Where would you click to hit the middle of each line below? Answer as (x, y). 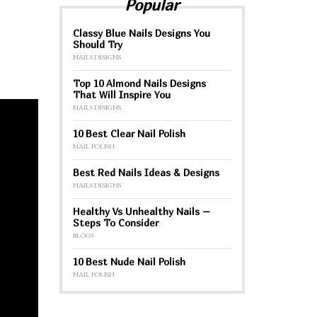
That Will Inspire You (121, 94)
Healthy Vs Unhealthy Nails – (141, 211)
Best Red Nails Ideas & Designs (146, 172)
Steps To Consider (115, 222)
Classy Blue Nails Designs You (141, 33)
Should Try (97, 44)
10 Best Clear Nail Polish (130, 133)
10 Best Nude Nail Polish (129, 261)
